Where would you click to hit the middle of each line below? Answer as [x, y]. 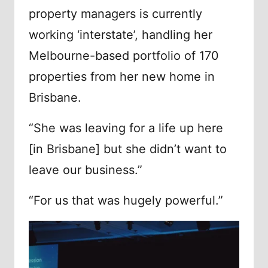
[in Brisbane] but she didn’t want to [128, 149]
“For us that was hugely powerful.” [126, 201]
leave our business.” [86, 170]
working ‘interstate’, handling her [121, 35]
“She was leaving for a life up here [126, 128]
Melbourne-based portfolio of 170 [124, 56]
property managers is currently [115, 14]
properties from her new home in [122, 77]
